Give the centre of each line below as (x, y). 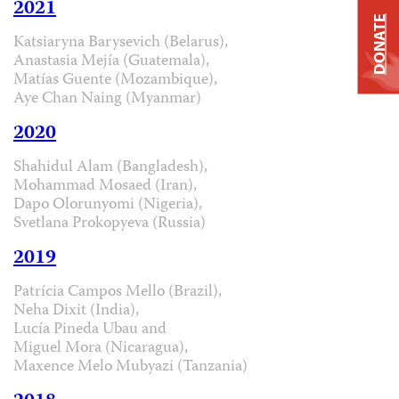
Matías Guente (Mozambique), (115, 80)
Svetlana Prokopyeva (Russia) (110, 224)
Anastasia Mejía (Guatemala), (111, 61)
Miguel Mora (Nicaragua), (101, 348)
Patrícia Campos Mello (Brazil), (118, 292)
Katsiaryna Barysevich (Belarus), (121, 43)
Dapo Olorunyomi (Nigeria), (108, 205)
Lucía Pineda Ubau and (90, 330)
